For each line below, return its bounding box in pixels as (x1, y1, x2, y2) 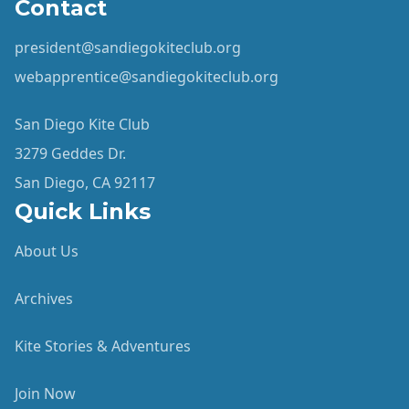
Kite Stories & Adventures (15, 335, 191, 356)
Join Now (15, 383, 76, 404)
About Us (15, 240, 79, 261)
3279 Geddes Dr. (15, 142, 126, 163)
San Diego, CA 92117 (15, 172, 155, 193)
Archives (15, 288, 73, 309)
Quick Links (15, 197, 151, 225)
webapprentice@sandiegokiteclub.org (15, 66, 278, 87)
